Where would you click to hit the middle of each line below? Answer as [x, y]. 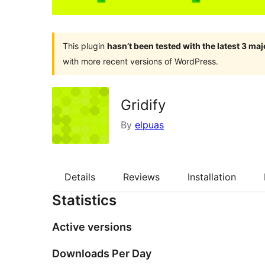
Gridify [143, 105]
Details [80, 177]
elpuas [149, 125]
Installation [212, 177]
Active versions [92, 227]
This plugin [85, 46]
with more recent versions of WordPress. [140, 61]
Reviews [141, 177]
